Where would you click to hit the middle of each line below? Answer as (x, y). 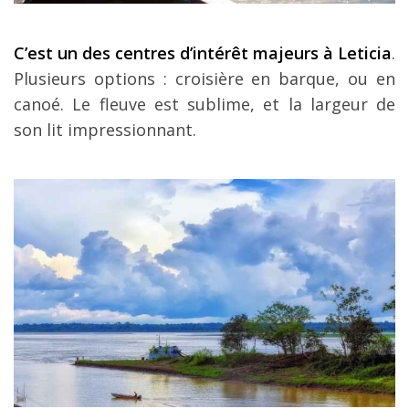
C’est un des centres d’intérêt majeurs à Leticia (203, 53)
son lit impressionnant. (105, 130)
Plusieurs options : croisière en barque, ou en (204, 79)
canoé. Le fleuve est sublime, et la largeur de (204, 105)
